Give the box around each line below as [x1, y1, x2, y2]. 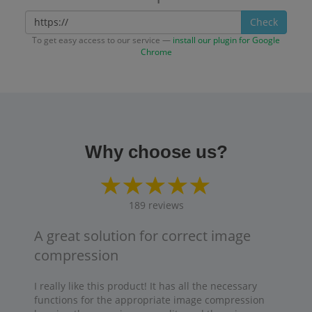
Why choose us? [84, 141, 228, 162]
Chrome [140, 45, 172, 57]
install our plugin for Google [173, 33, 280, 45]
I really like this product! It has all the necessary [34, 279, 257, 292]
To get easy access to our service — [32, 33, 173, 45]
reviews [148, 198, 184, 212]
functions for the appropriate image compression [34, 292, 265, 306]
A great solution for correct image [34, 226, 251, 245]
